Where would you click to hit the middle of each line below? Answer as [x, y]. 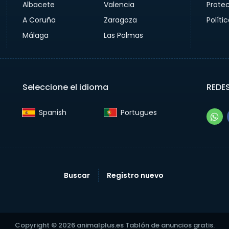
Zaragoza [121, 20]
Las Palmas [124, 35]
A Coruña [39, 20]
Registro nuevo [135, 175]
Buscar [77, 175]
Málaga [35, 35]
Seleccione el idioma [65, 87]
